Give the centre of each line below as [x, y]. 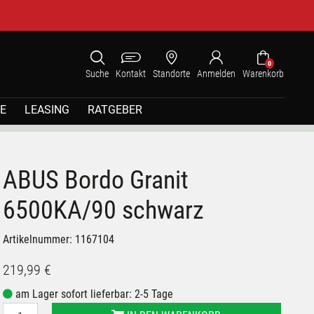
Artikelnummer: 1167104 [59, 239]
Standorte [171, 74]
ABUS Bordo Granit [96, 180]
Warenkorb [263, 74]
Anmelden [216, 74]
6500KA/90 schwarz [104, 210]
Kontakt [131, 74]
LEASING [47, 110]
